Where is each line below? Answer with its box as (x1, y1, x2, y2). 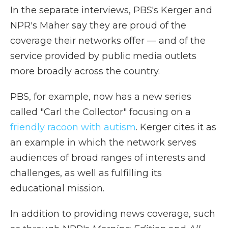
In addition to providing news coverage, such (10, 208, 215, 219)
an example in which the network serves (10, 137, 196, 148)
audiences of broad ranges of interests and (10, 152, 206, 163)
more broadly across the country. (10, 66, 160, 77)
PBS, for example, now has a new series (10, 91, 191, 102)
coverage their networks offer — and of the (10, 35, 206, 46)
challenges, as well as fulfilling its (10, 167, 162, 179)
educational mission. (10, 183, 104, 194)
